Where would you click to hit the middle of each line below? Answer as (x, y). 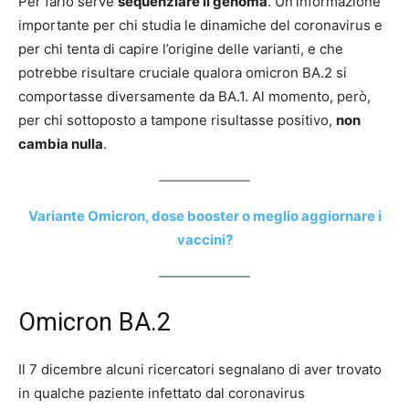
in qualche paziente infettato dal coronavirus (162, 393)
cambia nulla (61, 143)
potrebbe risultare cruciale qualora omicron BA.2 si (183, 72)
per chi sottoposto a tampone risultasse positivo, (177, 120)
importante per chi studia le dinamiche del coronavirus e (200, 25)
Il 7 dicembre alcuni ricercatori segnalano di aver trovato (200, 369)
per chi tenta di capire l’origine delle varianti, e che (181, 48)
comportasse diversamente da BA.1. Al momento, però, (194, 96)
